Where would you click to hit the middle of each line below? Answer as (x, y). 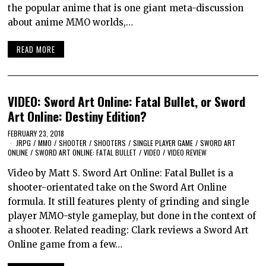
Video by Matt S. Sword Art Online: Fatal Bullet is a (121, 173)
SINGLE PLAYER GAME (163, 142)
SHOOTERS (110, 142)
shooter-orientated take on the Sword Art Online (118, 187)
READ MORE (36, 50)
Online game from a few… (65, 244)
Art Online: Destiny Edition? (77, 116)
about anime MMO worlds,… (71, 22)
